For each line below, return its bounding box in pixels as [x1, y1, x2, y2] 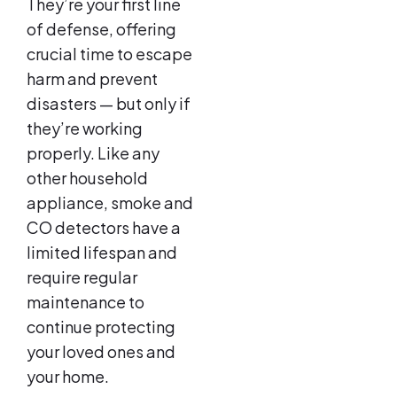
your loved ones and [27, 341, 175, 362]
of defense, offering [27, 19, 176, 40]
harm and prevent [27, 68, 158, 90]
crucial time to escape [27, 43, 192, 65]
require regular [27, 267, 137, 288]
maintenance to [27, 292, 144, 313]
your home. [27, 366, 112, 387]
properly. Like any [27, 143, 160, 164]
